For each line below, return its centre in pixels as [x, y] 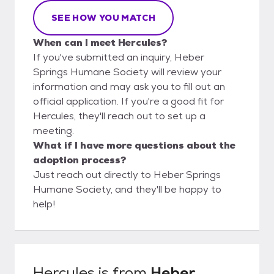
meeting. [54, 130]
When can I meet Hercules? [100, 42]
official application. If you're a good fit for [128, 101]
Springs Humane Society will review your [127, 72]
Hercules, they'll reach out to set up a [119, 116]
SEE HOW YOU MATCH [103, 17]
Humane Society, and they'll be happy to [127, 189]
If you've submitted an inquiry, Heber [119, 57]
